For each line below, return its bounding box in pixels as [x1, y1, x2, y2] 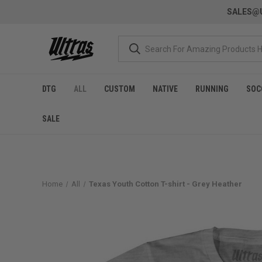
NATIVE [153, 84, 178, 94]
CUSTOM [104, 84, 135, 94]
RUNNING [195, 84, 229, 94]
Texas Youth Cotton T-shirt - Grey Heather [88, 180, 242, 188]
